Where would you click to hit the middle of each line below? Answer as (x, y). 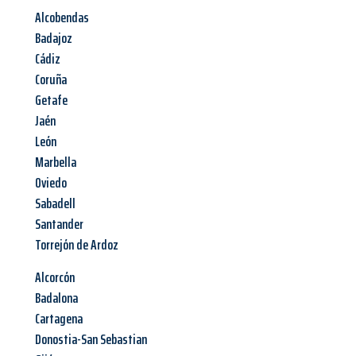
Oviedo (51, 183)
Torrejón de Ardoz (77, 245)
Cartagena (59, 319)
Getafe (51, 101)
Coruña (51, 80)
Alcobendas (62, 18)
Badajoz (54, 39)
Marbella (56, 163)
